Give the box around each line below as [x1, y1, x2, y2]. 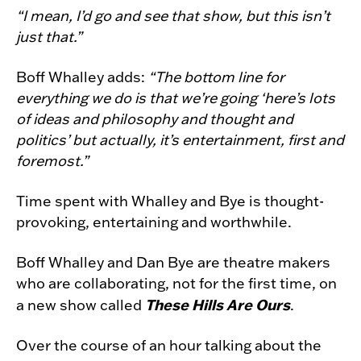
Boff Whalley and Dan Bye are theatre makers [16, 253, 330, 272]
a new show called [16, 296, 145, 314]
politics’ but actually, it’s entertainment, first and [16, 131, 344, 149]
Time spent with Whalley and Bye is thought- [16, 192, 324, 210]
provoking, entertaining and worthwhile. [16, 213, 292, 231]
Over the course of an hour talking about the [16, 336, 322, 355]
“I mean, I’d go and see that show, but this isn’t [16, 6, 330, 25]
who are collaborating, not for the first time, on [16, 274, 337, 293]
